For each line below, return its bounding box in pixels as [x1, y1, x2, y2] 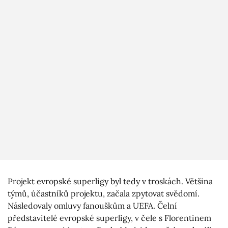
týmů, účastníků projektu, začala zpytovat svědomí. [8, 188, 199, 199]
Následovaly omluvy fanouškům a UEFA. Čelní [8, 201, 177, 211]
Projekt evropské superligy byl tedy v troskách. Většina [8, 176, 213, 187]
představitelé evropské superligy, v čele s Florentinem [8, 213, 211, 223]
